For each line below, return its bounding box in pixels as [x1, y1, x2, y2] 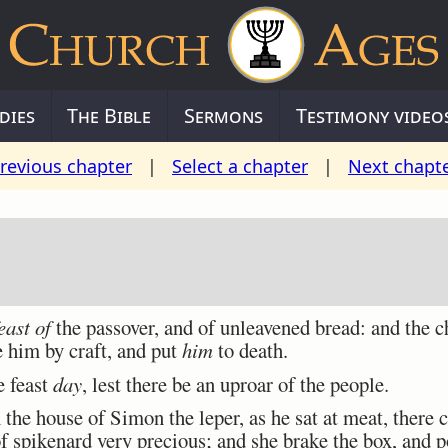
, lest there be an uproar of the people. [82, 369, 389, 398]
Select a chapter [172, 154, 308, 178]
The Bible [67, 102, 152, 129]
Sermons [184, 102, 263, 129]
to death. [213, 336, 288, 365]
